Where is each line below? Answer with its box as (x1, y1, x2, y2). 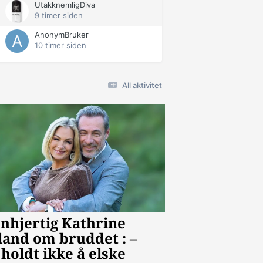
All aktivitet (122, 80, 162, 90)
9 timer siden (35, 11, 83, 21)
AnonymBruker (35, 30, 89, 40)
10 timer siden (35, 41, 86, 50)
